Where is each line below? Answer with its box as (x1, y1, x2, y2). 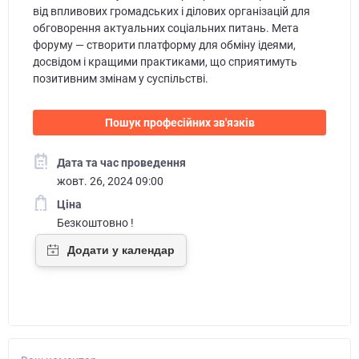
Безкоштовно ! (56, 216, 134, 230)
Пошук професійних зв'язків (104, 115, 255, 129)
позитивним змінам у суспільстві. (32, 71, 208, 85)
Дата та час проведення (56, 155, 186, 169)
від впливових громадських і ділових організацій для (32, 4, 310, 18)
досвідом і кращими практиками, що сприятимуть (32, 54, 297, 68)
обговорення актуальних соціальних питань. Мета (32, 21, 299, 34)
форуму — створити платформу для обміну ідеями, (32, 38, 296, 51)
